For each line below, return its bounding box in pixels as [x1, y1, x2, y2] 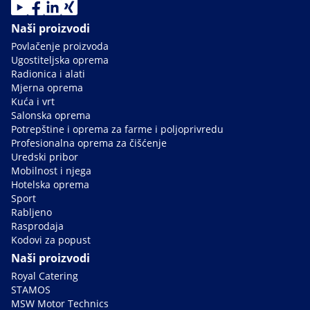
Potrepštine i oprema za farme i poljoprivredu [11, 122, 224, 136]
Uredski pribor [11, 149, 78, 163]
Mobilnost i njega [11, 163, 91, 177]
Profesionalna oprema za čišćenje [11, 136, 167, 149]
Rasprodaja [11, 219, 64, 232]
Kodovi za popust [11, 232, 91, 246]
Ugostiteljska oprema [11, 53, 109, 66]
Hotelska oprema [11, 177, 89, 191]
